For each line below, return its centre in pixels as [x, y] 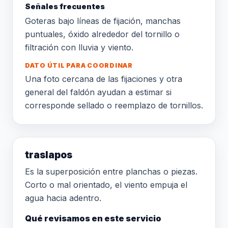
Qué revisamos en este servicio [93, 218]
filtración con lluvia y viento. [79, 47]
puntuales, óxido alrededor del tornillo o [102, 34]
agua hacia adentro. [63, 198]
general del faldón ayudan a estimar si [98, 92]
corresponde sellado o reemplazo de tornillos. [114, 105]
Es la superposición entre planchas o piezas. [111, 172]
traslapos [49, 155]
